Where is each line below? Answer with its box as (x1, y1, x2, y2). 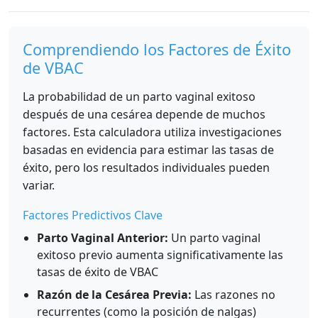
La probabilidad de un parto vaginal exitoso (23, 89, 256, 104)
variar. (23, 177, 55, 193)
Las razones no (192, 287, 275, 302)
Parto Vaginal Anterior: (37, 230, 168, 246)
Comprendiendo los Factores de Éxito (23, 39, 291, 60)
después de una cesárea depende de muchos (23, 106, 265, 122)
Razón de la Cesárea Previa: (37, 287, 192, 302)
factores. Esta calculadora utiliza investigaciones (23, 124, 282, 140)
